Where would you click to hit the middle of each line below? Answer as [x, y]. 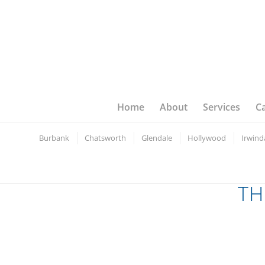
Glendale [157, 138]
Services [222, 107]
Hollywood [207, 138]
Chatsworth [105, 138]
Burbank [54, 138]
